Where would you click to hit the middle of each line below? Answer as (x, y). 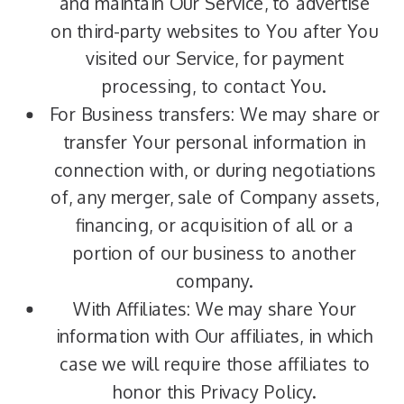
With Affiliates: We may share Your (215, 309)
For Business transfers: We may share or (215, 114)
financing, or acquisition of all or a (215, 225)
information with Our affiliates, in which (215, 336)
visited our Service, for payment (215, 59)
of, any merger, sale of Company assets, (215, 197)
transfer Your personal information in (215, 142)
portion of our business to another (215, 253)
